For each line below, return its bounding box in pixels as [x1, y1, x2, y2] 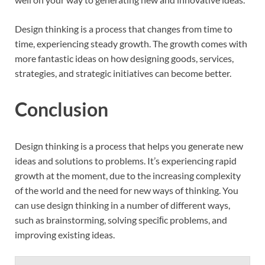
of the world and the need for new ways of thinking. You [15, 185, 238, 196]
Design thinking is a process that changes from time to [15, 22, 232, 34]
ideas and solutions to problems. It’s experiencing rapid [15, 155, 237, 167]
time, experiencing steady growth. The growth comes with [15, 37, 247, 49]
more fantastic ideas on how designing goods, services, [15, 52, 234, 64]
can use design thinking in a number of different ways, [15, 199, 230, 211]
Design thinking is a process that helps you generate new [15, 140, 243, 152]
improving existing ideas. [15, 229, 115, 241]
